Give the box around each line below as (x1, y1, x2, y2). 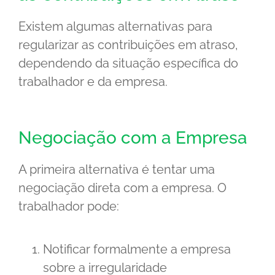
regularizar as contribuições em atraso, (18, 37, 238, 53)
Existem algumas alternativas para (18, 19, 212, 34)
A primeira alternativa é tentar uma (18, 162, 215, 177)
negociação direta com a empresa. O (18, 180, 227, 196)
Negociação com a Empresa (18, 128, 247, 149)
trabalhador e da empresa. (18, 74, 168, 90)
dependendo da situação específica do (18, 56, 238, 71)
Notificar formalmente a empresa (43, 242, 231, 257)
